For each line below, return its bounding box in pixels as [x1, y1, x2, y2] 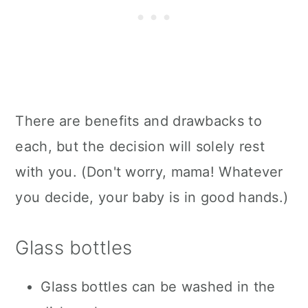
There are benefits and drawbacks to [15, 113, 262, 130]
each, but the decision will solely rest [15, 138, 265, 155]
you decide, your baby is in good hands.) [15, 189, 289, 206]
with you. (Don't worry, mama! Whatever [15, 164, 283, 181]
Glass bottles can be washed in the [41, 278, 276, 296]
